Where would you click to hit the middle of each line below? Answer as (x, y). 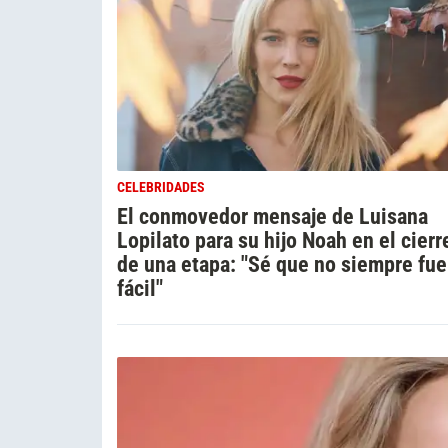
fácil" (140, 287)
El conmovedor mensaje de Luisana (272, 215)
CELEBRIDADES (161, 187)
